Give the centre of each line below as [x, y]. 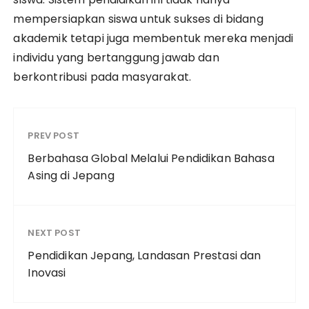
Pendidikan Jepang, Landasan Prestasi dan [144, 256]
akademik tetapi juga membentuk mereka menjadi [153, 38]
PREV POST [53, 136]
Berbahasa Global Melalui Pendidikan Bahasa [151, 158]
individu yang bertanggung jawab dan [116, 58]
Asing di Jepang [71, 176]
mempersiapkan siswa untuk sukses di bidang [138, 19]
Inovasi [47, 273]
